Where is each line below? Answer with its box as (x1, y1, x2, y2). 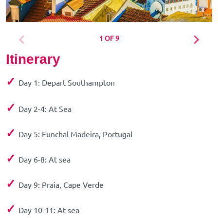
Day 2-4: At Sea (18, 105, 72, 114)
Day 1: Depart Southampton (18, 78, 115, 88)
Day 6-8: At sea (18, 155, 71, 164)
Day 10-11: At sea (18, 206, 79, 215)
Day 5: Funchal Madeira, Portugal (18, 130, 132, 139)
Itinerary (6, 52, 60, 67)
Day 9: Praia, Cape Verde (18, 181, 104, 190)
